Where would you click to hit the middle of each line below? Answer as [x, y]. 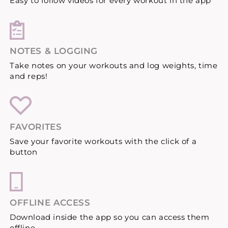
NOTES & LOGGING [54, 51]
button [24, 152]
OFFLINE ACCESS [50, 202]
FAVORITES [36, 126]
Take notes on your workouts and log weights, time [114, 65]
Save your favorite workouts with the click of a [103, 141]
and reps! [29, 76]
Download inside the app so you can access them [110, 217]
